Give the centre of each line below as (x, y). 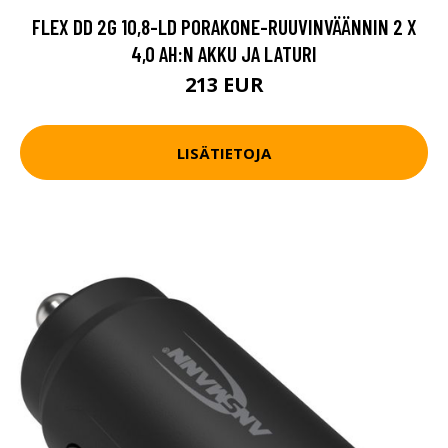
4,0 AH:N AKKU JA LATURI (224, 53)
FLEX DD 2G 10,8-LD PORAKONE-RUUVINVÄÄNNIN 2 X (224, 26)
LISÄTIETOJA (224, 152)
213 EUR (224, 84)
